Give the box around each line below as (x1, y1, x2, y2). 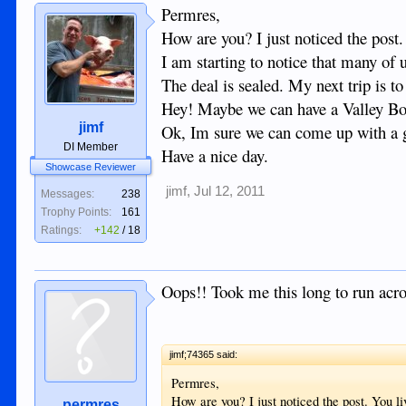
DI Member (63, 140, 119, 154)
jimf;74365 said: (169, 348, 238, 360)
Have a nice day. (161, 144, 269, 168)
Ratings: (41, 224, 82, 237)
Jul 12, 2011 (194, 184, 266, 199)
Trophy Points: (41, 206, 112, 219)
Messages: (41, 188, 95, 201)
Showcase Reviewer (45, 161, 137, 173)
